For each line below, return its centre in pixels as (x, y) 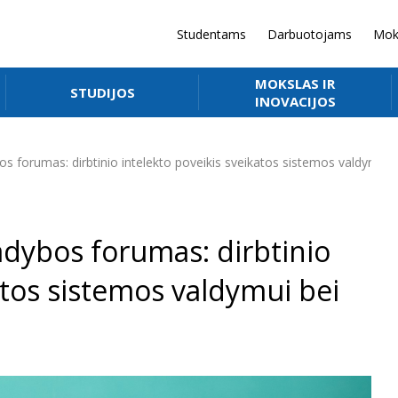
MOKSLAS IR (295, 84)
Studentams (211, 34)
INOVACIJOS (295, 101)
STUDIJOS (103, 92)
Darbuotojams (310, 34)
